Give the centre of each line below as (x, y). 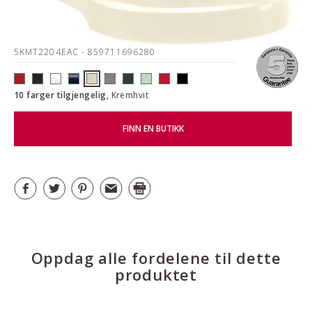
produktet (156, 274)
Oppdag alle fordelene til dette (156, 257)
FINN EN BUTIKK (153, 129)
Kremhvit (130, 95)
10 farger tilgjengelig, (63, 95)
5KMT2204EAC (48, 52)
